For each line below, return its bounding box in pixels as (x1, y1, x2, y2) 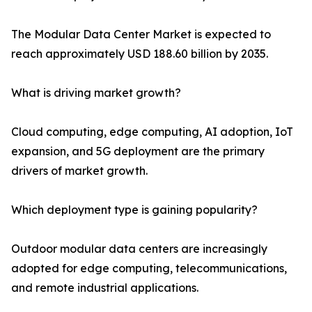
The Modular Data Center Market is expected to (11, 27, 271, 42)
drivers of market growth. (11, 164, 148, 178)
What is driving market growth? (11, 86, 181, 100)
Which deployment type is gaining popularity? (11, 203, 258, 217)
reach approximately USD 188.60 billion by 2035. (11, 47, 268, 61)
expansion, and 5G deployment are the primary (11, 144, 265, 159)
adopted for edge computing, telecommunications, (11, 261, 287, 276)
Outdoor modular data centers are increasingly (11, 242, 267, 256)
